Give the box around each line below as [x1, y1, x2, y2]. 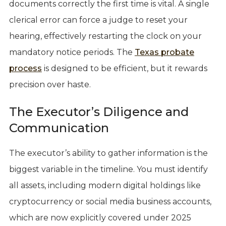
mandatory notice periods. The [9, 47, 135, 57]
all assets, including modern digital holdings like [9, 180, 201, 190]
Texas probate [134, 47, 194, 57]
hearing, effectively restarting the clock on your [9, 31, 202, 41]
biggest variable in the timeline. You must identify [9, 164, 208, 174]
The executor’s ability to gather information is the [9, 148, 208, 158]
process [9, 63, 42, 73]
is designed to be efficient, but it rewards [41, 63, 207, 73]
